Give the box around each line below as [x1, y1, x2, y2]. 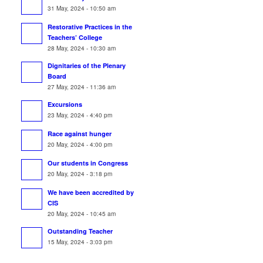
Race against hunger [48, 129, 112, 138]
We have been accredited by [48, 188, 134, 197]
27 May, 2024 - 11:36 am [48, 82, 116, 91]
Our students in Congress [48, 159, 129, 167]
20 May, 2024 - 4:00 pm [48, 140, 113, 149]
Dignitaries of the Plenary [48, 61, 126, 70]
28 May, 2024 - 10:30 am [48, 43, 116, 52]
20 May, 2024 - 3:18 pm [48, 169, 113, 178]
